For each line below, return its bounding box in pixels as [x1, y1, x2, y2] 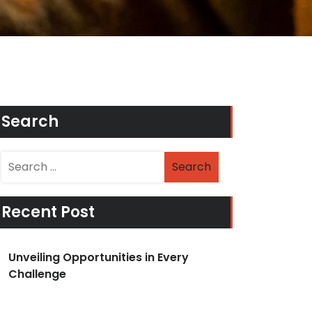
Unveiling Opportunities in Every [8, 249, 189, 265]
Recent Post [1, 201, 95, 223]
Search [1, 111, 58, 132]
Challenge [8, 266, 66, 282]
